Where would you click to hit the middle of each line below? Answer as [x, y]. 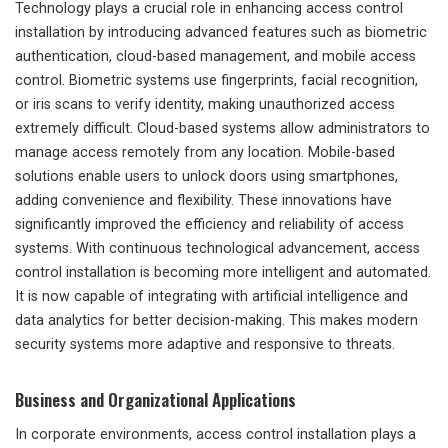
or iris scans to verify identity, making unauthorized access [205, 105]
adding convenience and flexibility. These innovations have [203, 201]
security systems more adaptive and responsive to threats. [205, 345]
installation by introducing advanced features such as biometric [221, 33]
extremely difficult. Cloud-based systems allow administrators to [222, 129]
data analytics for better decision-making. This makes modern [216, 321]
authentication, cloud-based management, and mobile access [215, 57]
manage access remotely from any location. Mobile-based [205, 153]
